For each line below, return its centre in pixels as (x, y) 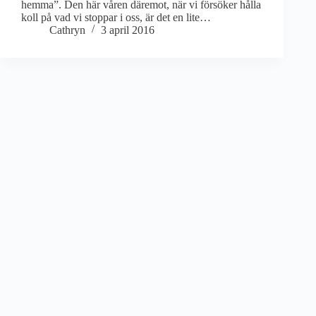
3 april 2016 (128, 30)
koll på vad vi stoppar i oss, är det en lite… (116, 17)
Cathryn (67, 30)
